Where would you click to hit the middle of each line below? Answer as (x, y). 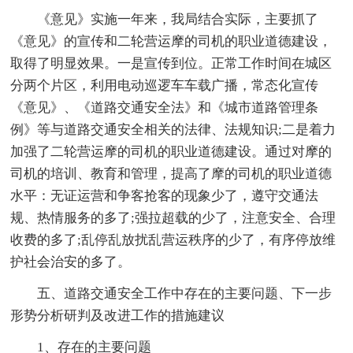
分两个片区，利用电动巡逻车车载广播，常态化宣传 (165, 86)
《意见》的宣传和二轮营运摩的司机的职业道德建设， (171, 42)
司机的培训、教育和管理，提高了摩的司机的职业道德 (171, 174)
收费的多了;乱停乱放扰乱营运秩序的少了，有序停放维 (173, 240)
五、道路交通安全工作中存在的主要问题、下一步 (185, 294)
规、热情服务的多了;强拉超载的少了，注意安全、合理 (173, 218)
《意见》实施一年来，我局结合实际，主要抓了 (178, 20)
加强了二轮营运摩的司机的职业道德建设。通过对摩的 (171, 152)
